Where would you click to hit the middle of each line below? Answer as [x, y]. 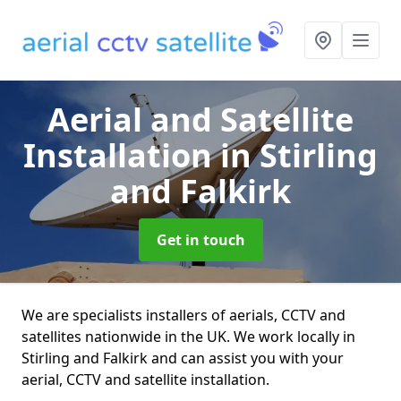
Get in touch [200, 240]
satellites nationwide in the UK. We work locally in [188, 337]
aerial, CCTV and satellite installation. [145, 380]
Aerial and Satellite [200, 119]
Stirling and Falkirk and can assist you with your [183, 358]
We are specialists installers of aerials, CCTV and [183, 315]
